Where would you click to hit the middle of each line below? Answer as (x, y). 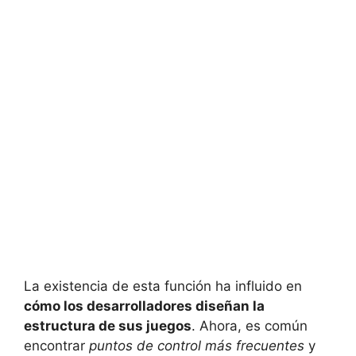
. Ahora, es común (250, 325)
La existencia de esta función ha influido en (163, 286)
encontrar (56, 345)
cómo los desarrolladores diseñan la (144, 306)
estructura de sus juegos (108, 325)
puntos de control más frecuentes (197, 345)
